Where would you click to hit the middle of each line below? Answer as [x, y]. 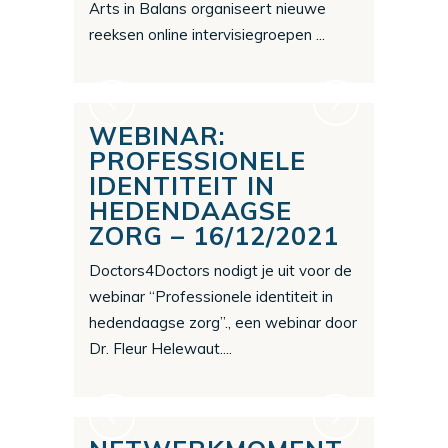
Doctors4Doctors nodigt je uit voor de [220, 271]
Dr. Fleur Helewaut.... [160, 349]
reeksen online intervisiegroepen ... [207, 35]
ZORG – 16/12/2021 [214, 236]
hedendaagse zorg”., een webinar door [223, 323]
